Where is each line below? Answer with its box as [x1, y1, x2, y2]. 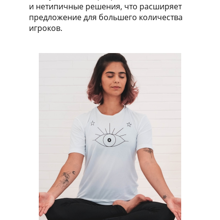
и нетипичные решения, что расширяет [29, 1, 182, 12]
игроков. [29, 23, 62, 33]
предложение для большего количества [29, 12, 183, 23]
